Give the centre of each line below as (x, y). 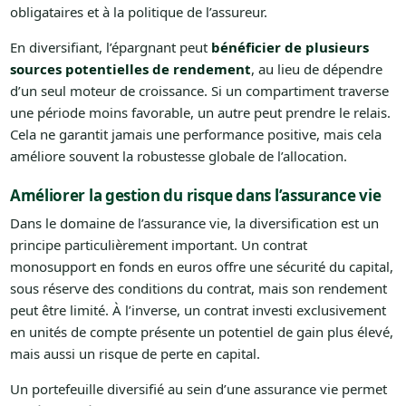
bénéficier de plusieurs (290, 48)
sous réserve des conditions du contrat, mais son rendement (198, 289)
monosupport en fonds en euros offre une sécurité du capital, (201, 267)
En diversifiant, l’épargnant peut (110, 48)
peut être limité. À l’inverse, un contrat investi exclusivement (198, 310)
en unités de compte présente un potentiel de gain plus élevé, (201, 332)
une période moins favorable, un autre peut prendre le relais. (200, 113)
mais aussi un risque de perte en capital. (135, 354)
